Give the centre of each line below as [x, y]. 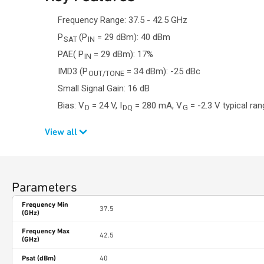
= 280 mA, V [157, 105]
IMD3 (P [73, 71]
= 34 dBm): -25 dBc [162, 71]
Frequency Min [45, 204]
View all [61, 132]
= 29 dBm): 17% [122, 54]
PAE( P [71, 54]
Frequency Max [46, 231]
